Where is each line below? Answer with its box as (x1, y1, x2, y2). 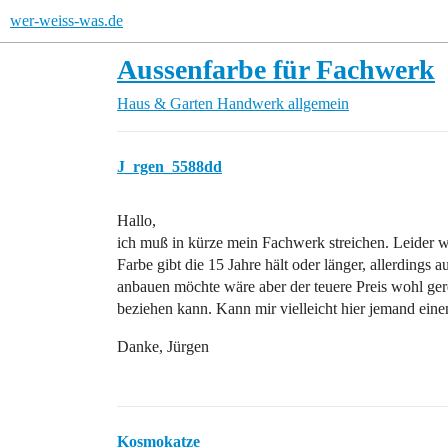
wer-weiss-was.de (10, 12, 123, 29)
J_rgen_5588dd (117, 158, 222, 175)
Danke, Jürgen (117, 338, 209, 355)
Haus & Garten (117, 95, 213, 112)
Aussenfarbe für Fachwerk (117, 54, 435, 85)
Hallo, (117, 212, 156, 229)
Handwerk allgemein (217, 95, 349, 112)
